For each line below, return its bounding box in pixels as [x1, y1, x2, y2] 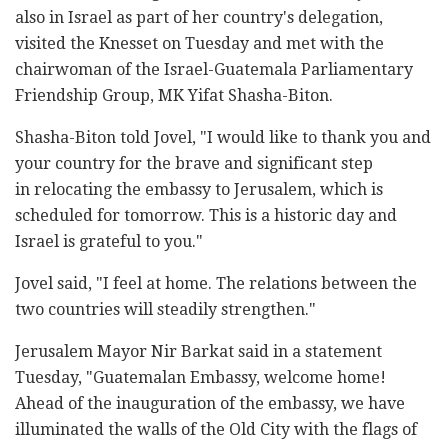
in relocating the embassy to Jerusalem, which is [15, 180, 383, 200]
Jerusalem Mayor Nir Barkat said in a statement [15, 342, 382, 362]
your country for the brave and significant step [15, 154, 373, 174]
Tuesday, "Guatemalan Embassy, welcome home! [15, 368, 386, 388]
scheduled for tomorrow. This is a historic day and [15, 206, 397, 226]
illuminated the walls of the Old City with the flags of [15, 420, 417, 440]
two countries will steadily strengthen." [15, 300, 316, 320]
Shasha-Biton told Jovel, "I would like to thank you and [15, 128, 431, 148]
